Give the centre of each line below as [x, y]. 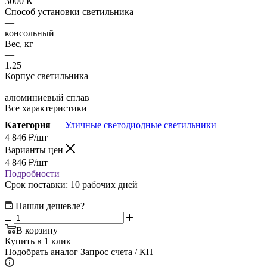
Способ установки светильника [69, 11]
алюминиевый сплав [47, 97]
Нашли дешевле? [50, 206]
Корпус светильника [46, 76]
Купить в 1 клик [38, 241]
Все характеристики [46, 108]
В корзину [37, 230]
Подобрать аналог [41, 252]
